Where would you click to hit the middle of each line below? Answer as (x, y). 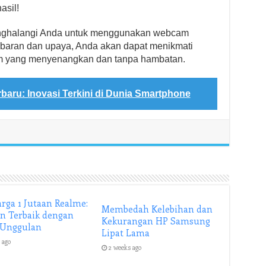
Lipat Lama (126, 233)
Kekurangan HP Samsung (156, 221)
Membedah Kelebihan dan (157, 209)
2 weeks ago (125, 247)
